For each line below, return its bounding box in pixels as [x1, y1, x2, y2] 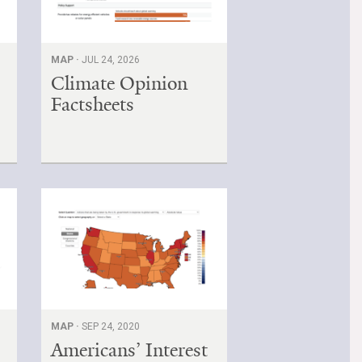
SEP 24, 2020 [82, 320, 141, 332]
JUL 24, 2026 [82, 53, 141, 65]
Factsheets [51, 91, 135, 116]
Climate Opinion [51, 70, 188, 95]
